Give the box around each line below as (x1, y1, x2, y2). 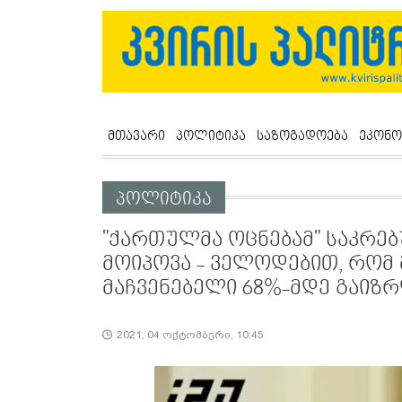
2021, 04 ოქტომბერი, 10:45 (117, 328, 264, 342)
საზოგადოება (257, 128, 348, 144)
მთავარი (108, 128, 165, 144)
